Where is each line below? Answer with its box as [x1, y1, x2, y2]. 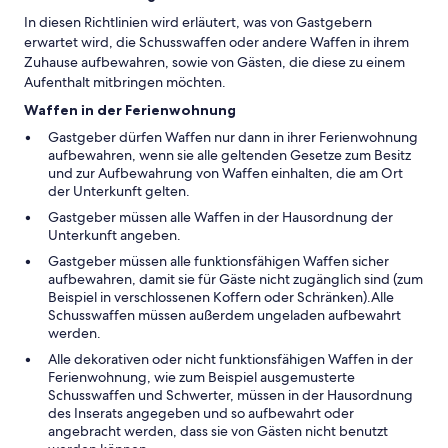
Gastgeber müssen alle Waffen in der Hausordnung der [48, 208, 393, 226]
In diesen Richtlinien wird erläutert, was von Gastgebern [24, 13, 372, 31]
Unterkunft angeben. [48, 226, 181, 244]
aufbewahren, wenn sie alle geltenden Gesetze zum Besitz [48, 146, 411, 164]
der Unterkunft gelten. [48, 182, 190, 200]
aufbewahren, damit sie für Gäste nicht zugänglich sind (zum [48, 270, 423, 288]
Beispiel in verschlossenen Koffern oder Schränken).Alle [48, 288, 394, 306]
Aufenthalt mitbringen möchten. [24, 73, 226, 91]
